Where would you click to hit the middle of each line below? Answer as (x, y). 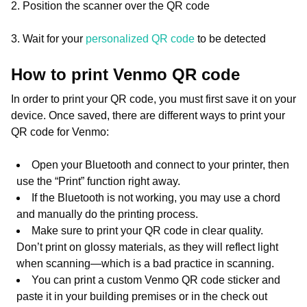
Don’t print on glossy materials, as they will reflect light (147, 247)
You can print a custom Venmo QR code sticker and (156, 280)
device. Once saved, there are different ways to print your (148, 115)
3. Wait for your (48, 39)
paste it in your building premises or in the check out (142, 296)
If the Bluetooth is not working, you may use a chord (156, 198)
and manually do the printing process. (107, 214)
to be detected (230, 39)
